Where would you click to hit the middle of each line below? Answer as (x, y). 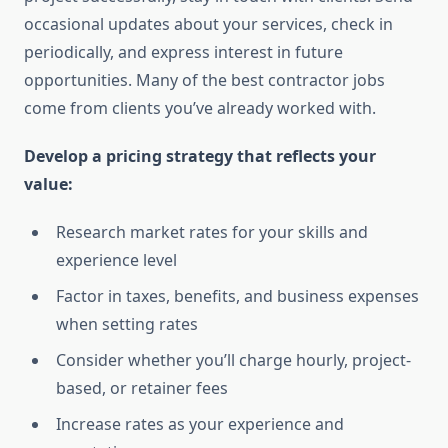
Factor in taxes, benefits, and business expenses (237, 296)
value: (48, 184)
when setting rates (127, 324)
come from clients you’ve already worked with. (200, 108)
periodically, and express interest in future (183, 52)
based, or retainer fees (142, 388)
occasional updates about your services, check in (208, 24)
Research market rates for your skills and (212, 232)
